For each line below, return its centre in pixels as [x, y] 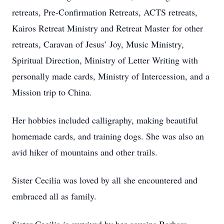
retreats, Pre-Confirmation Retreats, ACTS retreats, [105, 12]
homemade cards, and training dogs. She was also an [108, 136]
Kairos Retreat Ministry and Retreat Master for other [107, 28]
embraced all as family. [56, 196]
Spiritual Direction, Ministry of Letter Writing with [105, 60]
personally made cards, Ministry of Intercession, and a [111, 76]
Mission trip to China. [52, 92]
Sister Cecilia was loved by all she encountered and [105, 180]
